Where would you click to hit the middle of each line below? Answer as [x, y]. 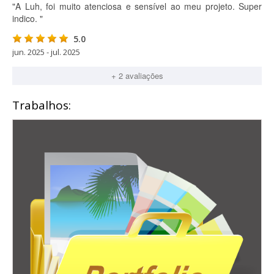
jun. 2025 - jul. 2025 [46, 52]
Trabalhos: [42, 105]
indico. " [28, 18]
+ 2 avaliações [137, 76]
